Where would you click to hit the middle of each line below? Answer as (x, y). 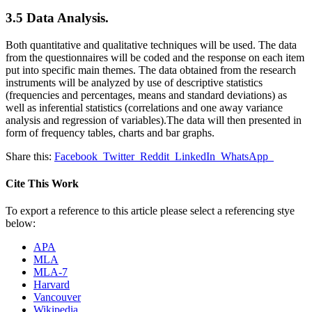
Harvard (52, 285)
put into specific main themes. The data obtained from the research (151, 70)
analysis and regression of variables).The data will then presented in (154, 120)
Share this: (29, 156)
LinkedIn (195, 156)
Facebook (76, 156)
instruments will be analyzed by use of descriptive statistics (134, 82)
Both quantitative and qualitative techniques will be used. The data (151, 45)
